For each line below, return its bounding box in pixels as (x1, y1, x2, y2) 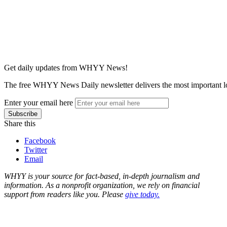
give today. (125, 190, 160, 199)
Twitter (24, 145, 47, 154)
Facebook (24, 136, 56, 145)
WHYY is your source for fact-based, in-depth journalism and (4, 171, 200, 180)
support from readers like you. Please (4, 190, 125, 199)
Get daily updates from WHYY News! (4, 63, 128, 72)
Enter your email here (4, 98, 73, 107)
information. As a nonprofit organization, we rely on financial (4, 180, 200, 190)
